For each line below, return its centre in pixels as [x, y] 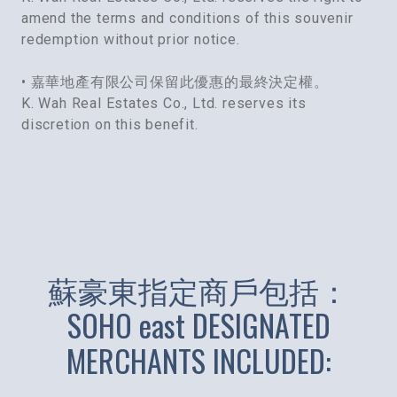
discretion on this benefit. [110, 125]
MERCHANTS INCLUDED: [198, 361]
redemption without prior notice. [131, 40]
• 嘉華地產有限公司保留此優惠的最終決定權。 [175, 82]
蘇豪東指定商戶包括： [198, 290]
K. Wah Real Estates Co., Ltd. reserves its [164, 104]
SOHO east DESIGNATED [198, 325]
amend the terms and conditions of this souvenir [187, 19]
